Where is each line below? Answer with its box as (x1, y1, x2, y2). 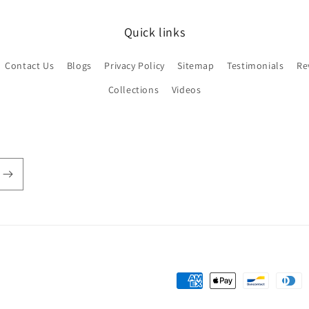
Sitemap (177, 59, 215, 72)
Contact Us (5, 59, 54, 72)
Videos (171, 83, 201, 96)
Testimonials (227, 59, 284, 72)
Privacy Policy (104, 59, 165, 72)
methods (154, 293, 199, 308)
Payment (154, 274, 197, 288)
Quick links (123, 24, 186, 40)
